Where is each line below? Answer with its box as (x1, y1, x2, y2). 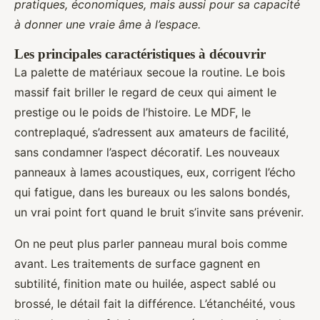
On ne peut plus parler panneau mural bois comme (14, 236, 287, 251)
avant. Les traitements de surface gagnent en (14, 256, 260, 271)
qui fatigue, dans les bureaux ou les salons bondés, (14, 184, 290, 199)
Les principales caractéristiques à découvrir (14, 46, 266, 61)
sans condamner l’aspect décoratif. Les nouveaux (14, 144, 280, 159)
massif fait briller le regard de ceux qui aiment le (14, 84, 276, 99)
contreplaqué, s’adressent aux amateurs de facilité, (14, 124, 289, 139)
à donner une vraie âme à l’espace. (14, 16, 201, 31)
